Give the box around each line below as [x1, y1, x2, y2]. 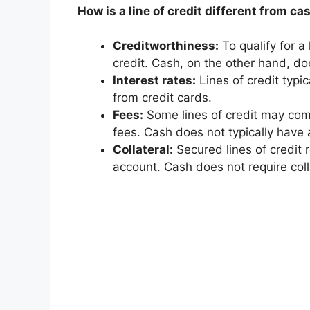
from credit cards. [113, 91, 212, 105]
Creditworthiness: [113, 39, 219, 53]
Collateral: [113, 143, 173, 157]
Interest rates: [113, 73, 196, 88]
